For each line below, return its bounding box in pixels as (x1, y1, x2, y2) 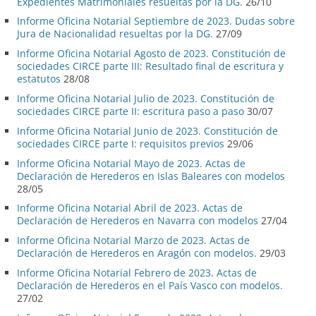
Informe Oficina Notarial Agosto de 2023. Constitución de (17, 47, 286, 61)
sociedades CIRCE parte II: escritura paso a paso (17, 104, 244, 118)
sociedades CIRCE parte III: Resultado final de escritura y (17, 59, 284, 73)
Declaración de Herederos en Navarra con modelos (17, 214, 258, 228)
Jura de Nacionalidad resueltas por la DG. (17, 27, 213, 41)
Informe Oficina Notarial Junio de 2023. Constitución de (17, 123, 278, 138)
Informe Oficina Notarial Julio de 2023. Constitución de (17, 91, 274, 105)
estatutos (17, 72, 61, 86)
